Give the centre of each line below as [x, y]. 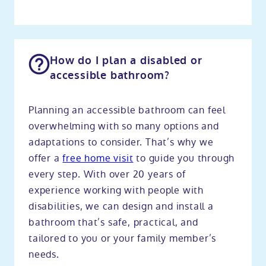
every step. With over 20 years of [107, 174]
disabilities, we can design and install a [121, 206]
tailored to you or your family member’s [123, 238]
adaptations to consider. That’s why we [121, 142]
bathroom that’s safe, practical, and [113, 222]
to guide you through [184, 158]
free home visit [98, 158]
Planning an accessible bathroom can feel [127, 110]
